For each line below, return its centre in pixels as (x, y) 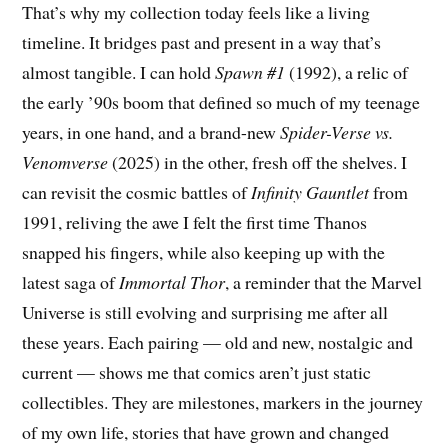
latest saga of (71, 282)
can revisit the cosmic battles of (137, 192)
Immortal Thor (172, 282)
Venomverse (65, 162)
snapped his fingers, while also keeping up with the (204, 252)
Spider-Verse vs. (337, 132)
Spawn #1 (250, 72)
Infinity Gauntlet (310, 192)
